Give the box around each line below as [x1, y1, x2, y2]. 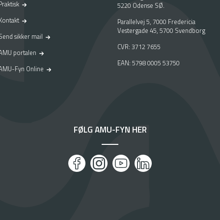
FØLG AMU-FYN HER [73, 123, 147, 137]
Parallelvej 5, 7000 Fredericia [117, 16, 195, 27]
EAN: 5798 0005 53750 [117, 57, 180, 68]
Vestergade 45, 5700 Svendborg [117, 25, 205, 35]
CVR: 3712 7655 [117, 41, 161, 52]
